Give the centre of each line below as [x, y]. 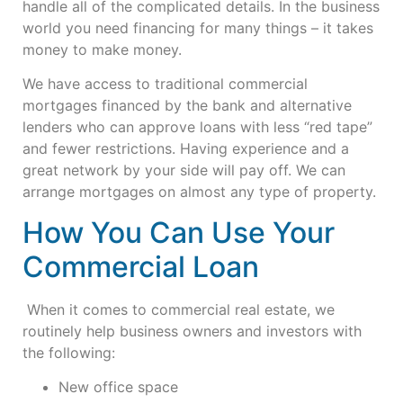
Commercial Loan [141, 266]
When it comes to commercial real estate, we [179, 309]
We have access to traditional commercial [165, 84]
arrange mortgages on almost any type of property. [199, 192]
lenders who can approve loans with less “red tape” [197, 127]
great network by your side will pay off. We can [184, 170]
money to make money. [104, 49]
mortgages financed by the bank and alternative [187, 106]
